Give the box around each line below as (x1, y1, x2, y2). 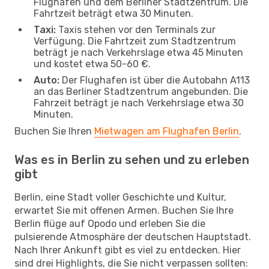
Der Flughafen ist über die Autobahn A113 (59, 74, 250, 86)
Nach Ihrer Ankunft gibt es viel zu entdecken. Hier (14, 244, 241, 256)
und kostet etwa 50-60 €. (34, 58, 151, 70)
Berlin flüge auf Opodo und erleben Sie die (14, 217, 205, 229)
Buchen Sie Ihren (14, 125, 94, 137)
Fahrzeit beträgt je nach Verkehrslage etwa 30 (34, 97, 244, 109)
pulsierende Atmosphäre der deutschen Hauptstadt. (14, 231, 251, 243)
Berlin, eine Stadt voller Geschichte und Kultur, (14, 191, 226, 203)
